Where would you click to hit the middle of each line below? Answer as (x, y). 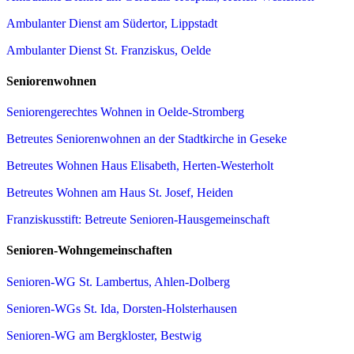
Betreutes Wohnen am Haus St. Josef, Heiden (120, 193)
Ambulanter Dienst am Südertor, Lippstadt (112, 23)
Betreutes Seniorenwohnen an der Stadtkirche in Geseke (147, 139)
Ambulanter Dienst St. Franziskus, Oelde (109, 50)
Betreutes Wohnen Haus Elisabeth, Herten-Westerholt (140, 166)
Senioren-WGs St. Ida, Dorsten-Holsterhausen (122, 308)
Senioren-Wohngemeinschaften (89, 250)
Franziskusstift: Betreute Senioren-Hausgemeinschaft (138, 220)
